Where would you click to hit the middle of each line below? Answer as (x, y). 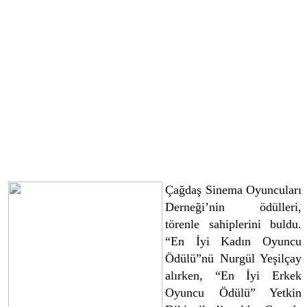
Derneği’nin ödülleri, (233, 207)
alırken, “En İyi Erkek (233, 275)
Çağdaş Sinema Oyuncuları (233, 189)
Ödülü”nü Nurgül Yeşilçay (233, 258)
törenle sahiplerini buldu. (233, 224)
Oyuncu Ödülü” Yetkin (233, 292)
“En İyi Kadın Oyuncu (233, 241)
